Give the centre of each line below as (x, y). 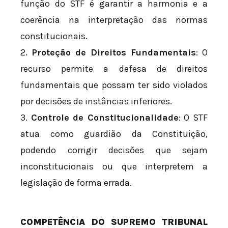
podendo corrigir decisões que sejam (114, 150)
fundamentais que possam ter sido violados (114, 85)
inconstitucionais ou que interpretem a (114, 166)
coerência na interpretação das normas (114, 20)
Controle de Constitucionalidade (105, 117)
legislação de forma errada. (76, 182)
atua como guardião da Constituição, (114, 134)
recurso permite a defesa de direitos (114, 68)
